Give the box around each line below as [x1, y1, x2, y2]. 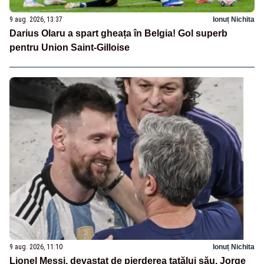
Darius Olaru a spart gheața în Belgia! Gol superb [9, 28, 227, 38]
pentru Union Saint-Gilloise [9, 42, 130, 52]
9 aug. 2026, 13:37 [9, 15, 62, 24]
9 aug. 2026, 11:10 [9, 243, 62, 252]
